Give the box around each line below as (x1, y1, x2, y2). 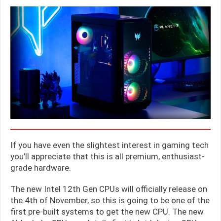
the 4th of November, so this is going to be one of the (10, 195, 210, 206)
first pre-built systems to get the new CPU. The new (10, 207, 204, 217)
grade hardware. (10, 163, 71, 173)
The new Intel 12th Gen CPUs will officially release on (10, 184, 207, 194)
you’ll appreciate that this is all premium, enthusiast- (10, 151, 205, 162)
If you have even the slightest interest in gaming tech (10, 140, 209, 150)
